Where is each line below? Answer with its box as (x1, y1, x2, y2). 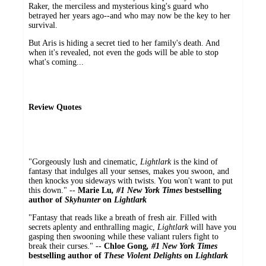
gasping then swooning (28, 232, 105, 241)
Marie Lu (78, 185, 112, 195)
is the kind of (171, 157, 218, 166)
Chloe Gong (104, 241, 147, 251)
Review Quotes (28, 102, 81, 112)
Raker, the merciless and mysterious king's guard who (28, 1, 208, 11)
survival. (28, 20, 58, 30)
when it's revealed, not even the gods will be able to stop (28, 47, 218, 57)
